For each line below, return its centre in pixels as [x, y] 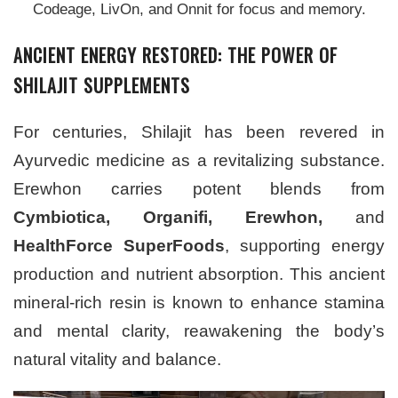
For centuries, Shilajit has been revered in [199, 131]
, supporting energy [305, 245]
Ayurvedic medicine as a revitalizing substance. [199, 160]
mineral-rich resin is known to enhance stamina [199, 302]
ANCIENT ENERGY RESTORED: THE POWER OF [175, 55]
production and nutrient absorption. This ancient [199, 274]
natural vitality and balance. [117, 359]
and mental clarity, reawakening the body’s [199, 330]
